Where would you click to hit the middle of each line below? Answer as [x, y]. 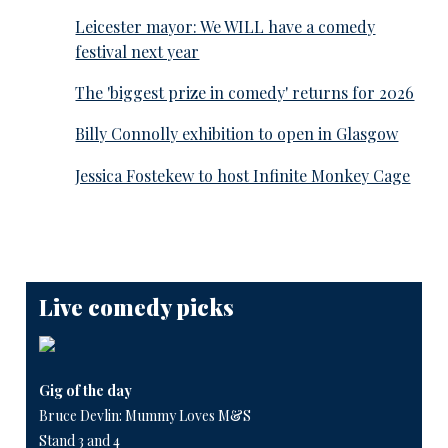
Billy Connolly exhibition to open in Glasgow [237, 134]
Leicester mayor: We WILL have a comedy [225, 26]
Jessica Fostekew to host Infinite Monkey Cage [243, 175]
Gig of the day [85, 390]
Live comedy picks [136, 306]
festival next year [137, 51]
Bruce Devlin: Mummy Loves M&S [144, 415]
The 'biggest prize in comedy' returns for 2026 [245, 93]
